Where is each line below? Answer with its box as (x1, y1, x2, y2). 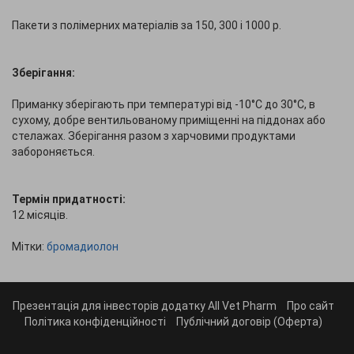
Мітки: (12, 240, 47, 253)
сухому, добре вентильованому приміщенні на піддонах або (12, 114, 326, 126)
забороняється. (12, 145, 95, 158)
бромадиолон (47, 240, 119, 253)
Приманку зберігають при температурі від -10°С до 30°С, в (12, 98, 315, 111)
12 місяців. (12, 209, 68, 221)
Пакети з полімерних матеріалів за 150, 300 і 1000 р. (12, 19, 281, 32)
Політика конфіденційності (24, 315, 166, 328)
